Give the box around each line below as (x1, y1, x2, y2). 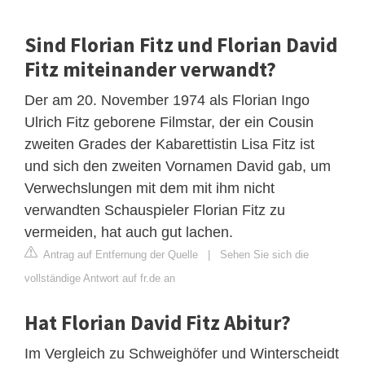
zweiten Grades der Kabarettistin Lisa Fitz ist (24, 135, 314, 152)
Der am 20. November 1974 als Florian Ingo (24, 91, 310, 108)
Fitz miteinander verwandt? (24, 55, 276, 82)
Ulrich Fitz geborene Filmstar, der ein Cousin (24, 113, 314, 130)
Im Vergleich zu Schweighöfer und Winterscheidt (24, 345, 339, 362)
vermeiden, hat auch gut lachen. (24, 223, 233, 240)
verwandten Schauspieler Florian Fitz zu (24, 201, 285, 218)
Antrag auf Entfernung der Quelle (41, 248, 198, 261)
